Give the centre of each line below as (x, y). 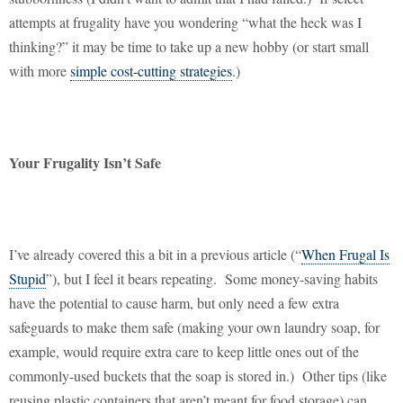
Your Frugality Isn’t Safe (85, 163)
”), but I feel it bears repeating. (131, 279)
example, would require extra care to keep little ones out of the (184, 352)
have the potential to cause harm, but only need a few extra (174, 303)
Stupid (27, 279)
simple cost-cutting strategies (151, 71)
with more (40, 71)
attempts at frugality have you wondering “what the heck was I (185, 22)
